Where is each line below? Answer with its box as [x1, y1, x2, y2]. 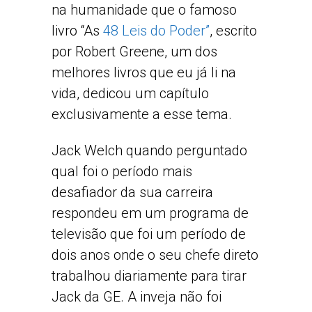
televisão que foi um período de [52, 226, 246, 242]
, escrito [210, 22, 257, 39]
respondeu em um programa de [52, 205, 249, 221]
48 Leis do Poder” [103, 22, 210, 39]
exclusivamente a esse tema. [52, 106, 232, 123]
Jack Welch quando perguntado [52, 142, 247, 159]
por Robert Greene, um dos [52, 43, 217, 60]
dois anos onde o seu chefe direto [52, 247, 258, 263]
